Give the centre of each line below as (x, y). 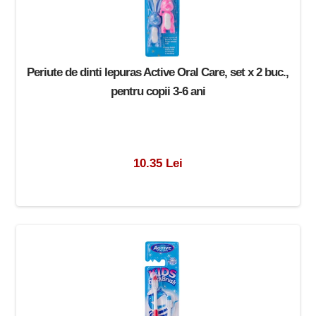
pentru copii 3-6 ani (158, 91)
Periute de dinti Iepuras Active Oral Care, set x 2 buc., (158, 72)
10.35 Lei (158, 163)
